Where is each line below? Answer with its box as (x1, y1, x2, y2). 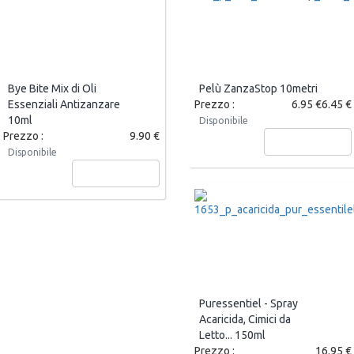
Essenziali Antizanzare (7, 98, 120, 111)
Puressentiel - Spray (199, 297, 298, 311)
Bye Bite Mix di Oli (7, 82, 96, 96)
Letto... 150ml (199, 329, 265, 342)
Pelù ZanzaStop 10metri (199, 82, 318, 96)
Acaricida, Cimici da (199, 313, 291, 326)
